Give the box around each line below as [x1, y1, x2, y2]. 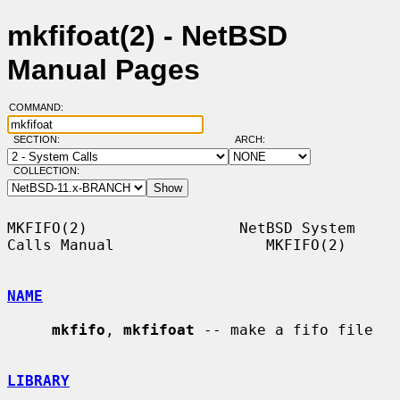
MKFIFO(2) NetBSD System [7, 219, 355, 237]
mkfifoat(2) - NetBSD [7, 20, 287, 53]
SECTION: [12, 134, 68, 146]
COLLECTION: [12, 165, 79, 177]
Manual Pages [7, 54, 200, 87]
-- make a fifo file [195, 321, 373, 338]
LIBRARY [7, 371, 70, 389]
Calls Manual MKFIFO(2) [7, 236, 346, 254]
